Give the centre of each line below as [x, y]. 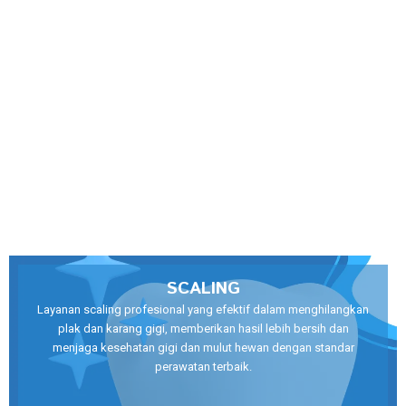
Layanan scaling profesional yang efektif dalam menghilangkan [203, 310]
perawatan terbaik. [203, 367]
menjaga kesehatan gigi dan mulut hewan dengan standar [203, 348]
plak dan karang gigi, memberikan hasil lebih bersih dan [203, 329]
